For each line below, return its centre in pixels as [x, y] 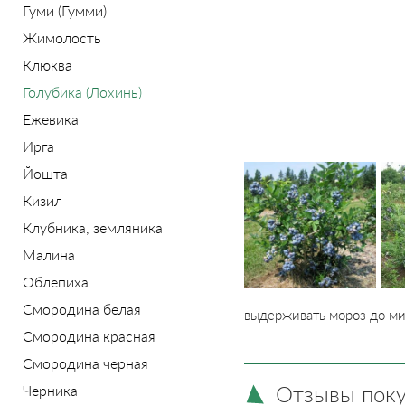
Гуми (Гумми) [65, 10]
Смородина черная [85, 363]
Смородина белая [82, 309]
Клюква [47, 65]
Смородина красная [89, 336]
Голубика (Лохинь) [82, 92]
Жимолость [62, 38]
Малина [49, 254]
